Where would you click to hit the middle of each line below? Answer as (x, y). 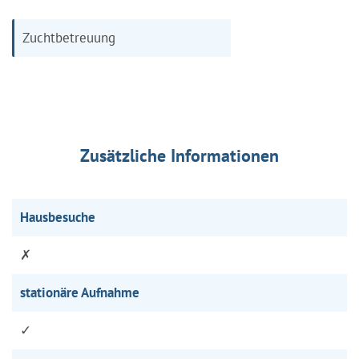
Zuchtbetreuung (69, 37)
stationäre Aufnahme (80, 292)
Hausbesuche (58, 217)
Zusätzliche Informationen (179, 155)
